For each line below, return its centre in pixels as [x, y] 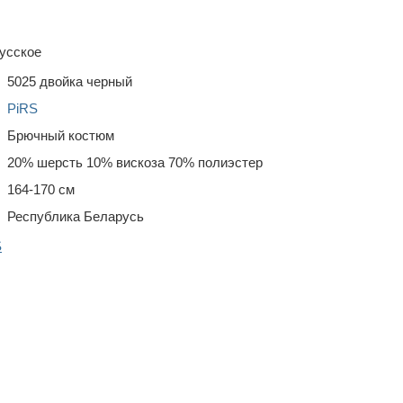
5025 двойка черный [70, 81]
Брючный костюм [61, 135]
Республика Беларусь [76, 216]
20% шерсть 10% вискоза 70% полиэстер [135, 162]
